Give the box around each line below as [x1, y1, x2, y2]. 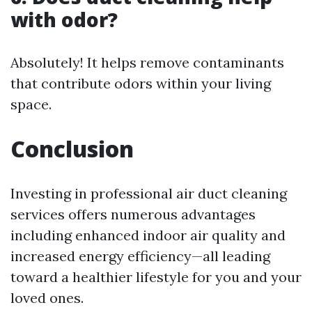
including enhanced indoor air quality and [10, 226, 286, 244]
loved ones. [10, 288, 84, 306]
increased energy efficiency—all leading [10, 247, 270, 265]
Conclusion [10, 133, 134, 164]
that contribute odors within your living [10, 74, 271, 92]
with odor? [10, 6, 118, 33]
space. [10, 95, 52, 113]
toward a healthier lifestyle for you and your [10, 267, 302, 286]
